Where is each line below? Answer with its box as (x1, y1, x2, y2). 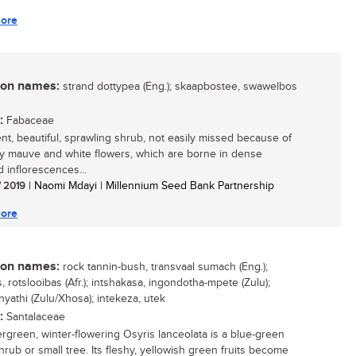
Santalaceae (3, 311, 65, 323)
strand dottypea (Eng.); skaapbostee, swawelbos (60, 80, 297, 93)
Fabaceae (3, 114, 54, 127)
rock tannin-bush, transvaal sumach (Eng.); (60, 261, 268, 273)
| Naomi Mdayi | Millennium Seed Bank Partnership (25, 180, 274, 192)
